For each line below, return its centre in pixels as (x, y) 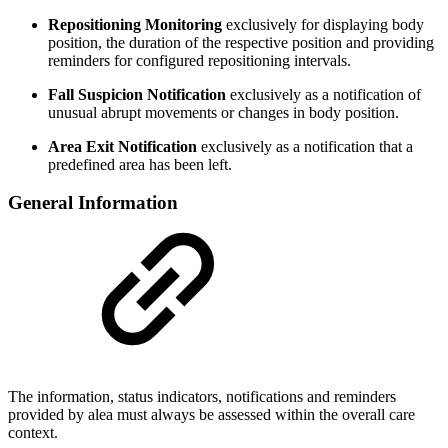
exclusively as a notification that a (305, 146)
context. (33, 433)
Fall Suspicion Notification (137, 94)
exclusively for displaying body (323, 24)
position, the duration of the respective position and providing (241, 42)
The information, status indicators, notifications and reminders (202, 397)
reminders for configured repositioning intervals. (199, 60)
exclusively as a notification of (323, 94)
